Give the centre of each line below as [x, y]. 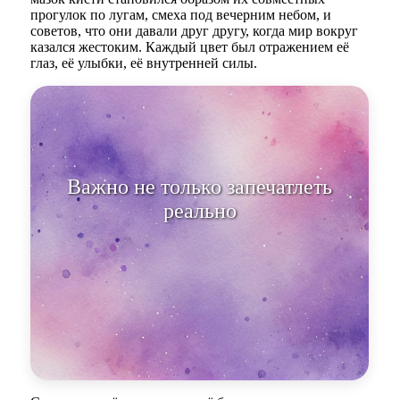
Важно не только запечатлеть [200, 186]
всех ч [200, 234]
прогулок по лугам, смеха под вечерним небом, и [181, 14]
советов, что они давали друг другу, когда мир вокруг [195, 30]
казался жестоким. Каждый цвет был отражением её [190, 46]
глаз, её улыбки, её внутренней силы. [144, 62]
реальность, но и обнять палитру [200, 210]
